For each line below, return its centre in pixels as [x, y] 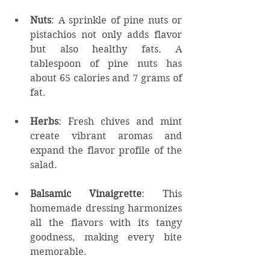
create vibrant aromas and [106, 136]
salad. [44, 165]
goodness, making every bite [106, 237]
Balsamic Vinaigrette [86, 193]
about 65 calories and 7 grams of [106, 78]
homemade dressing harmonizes [106, 208]
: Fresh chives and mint [120, 121]
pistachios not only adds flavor [106, 34]
